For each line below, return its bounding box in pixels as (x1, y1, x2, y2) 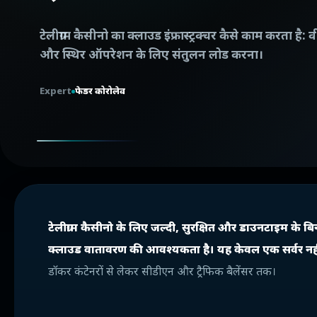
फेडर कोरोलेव (75, 85, 125, 98)
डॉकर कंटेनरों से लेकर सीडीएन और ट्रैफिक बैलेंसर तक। (48, 265, 276, 280)
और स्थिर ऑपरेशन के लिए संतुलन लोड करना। (40, 47, 263, 64)
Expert (40, 85, 71, 98)
